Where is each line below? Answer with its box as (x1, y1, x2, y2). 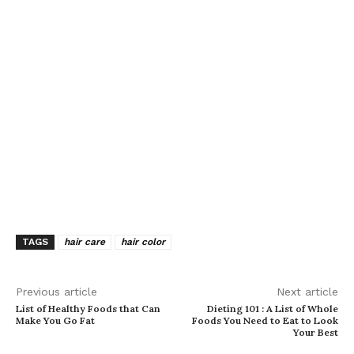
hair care (64, 235, 105, 247)
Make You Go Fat (16, 314, 95, 326)
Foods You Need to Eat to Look (191, 314, 338, 326)
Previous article (16, 284, 97, 298)
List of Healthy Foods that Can (16, 302, 160, 314)
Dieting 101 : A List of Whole (206, 302, 338, 314)
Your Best (292, 326, 338, 338)
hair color (121, 235, 165, 247)
